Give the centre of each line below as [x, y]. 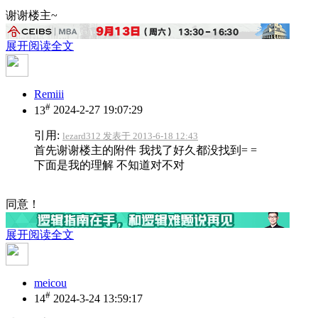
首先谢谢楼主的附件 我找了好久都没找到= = [146, 150]
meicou [50, 283]
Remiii [49, 94]
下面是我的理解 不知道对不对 [109, 165]
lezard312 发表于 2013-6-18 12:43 [130, 136]
